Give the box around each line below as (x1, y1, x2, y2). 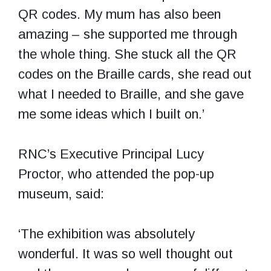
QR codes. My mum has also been (18, 6, 221, 22)
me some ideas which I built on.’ (18, 106, 204, 122)
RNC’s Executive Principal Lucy (18, 146, 204, 162)
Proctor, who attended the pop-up (18, 166, 214, 181)
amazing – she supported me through (18, 26, 237, 42)
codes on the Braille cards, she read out (18, 66, 252, 82)
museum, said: (18, 186, 104, 201)
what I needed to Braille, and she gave (18, 86, 244, 102)
